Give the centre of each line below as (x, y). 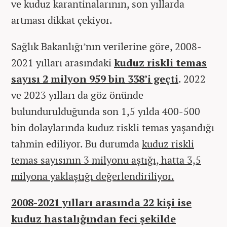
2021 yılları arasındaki (63, 62)
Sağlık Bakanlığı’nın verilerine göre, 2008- (106, 46)
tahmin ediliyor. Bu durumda (77, 143)
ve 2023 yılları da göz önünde (77, 95)
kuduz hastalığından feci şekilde (93, 218)
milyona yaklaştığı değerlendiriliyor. (93, 176)
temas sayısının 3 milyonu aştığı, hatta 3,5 (106, 160)
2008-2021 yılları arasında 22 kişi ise (101, 202)
